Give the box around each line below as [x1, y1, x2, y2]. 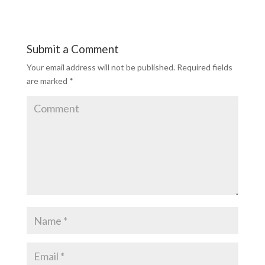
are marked [26, 76, 69, 86]
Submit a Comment [26, 42, 119, 56]
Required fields [174, 62, 232, 72]
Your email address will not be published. [26, 62, 175, 72]
